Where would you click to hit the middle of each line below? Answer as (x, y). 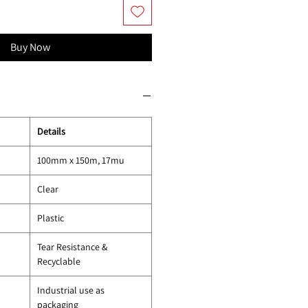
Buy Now (30, 47)
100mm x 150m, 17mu (81, 160)
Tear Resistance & (72, 246)
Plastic (51, 218)
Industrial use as (71, 290)
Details (51, 131)
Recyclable (59, 261)
